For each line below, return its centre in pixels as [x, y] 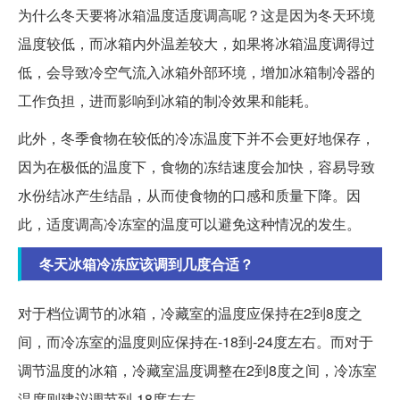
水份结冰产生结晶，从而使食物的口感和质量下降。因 [189, 195]
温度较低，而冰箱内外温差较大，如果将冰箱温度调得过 [196, 43]
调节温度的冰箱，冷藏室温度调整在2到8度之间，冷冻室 [197, 370]
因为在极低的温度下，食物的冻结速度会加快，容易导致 [196, 166]
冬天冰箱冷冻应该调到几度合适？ [146, 263]
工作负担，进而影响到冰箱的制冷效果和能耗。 [168, 100]
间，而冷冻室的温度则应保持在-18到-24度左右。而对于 [196, 341]
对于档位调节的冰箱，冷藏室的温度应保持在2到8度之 [190, 312]
